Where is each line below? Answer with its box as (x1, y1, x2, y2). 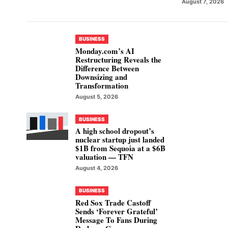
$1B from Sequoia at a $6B (75, 142, 165, 154)
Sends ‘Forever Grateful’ (75, 205, 158, 217)
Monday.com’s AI (75, 45, 134, 56)
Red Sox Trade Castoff (75, 196, 151, 208)
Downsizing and (75, 71, 127, 82)
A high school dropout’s (75, 125, 154, 137)
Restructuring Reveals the (75, 53, 161, 65)
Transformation (75, 79, 128, 91)
